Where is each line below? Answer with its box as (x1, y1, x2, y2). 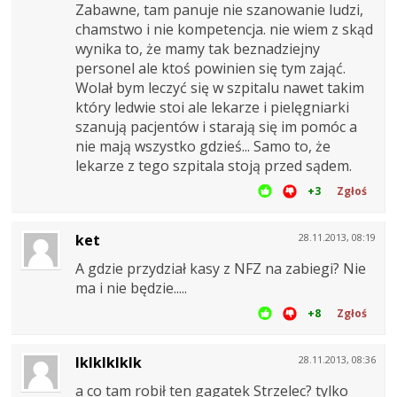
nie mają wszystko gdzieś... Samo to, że (75, 136, 331, 156)
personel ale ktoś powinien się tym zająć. (75, 58, 346, 78)
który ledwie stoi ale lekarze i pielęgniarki (75, 97, 349, 117)
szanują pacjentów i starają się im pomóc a (75, 116, 357, 136)
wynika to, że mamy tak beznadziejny (75, 38, 320, 58)
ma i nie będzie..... (75, 277, 187, 298)
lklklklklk (75, 352, 142, 372)
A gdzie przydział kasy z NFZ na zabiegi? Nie (75, 258, 366, 278)
